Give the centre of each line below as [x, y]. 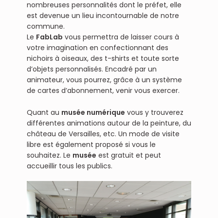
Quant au [44, 113]
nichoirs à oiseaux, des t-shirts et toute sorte [103, 59]
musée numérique [93, 113]
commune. [45, 27]
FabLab [49, 37]
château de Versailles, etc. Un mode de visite [103, 134]
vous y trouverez [154, 113]
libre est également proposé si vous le [91, 145]
